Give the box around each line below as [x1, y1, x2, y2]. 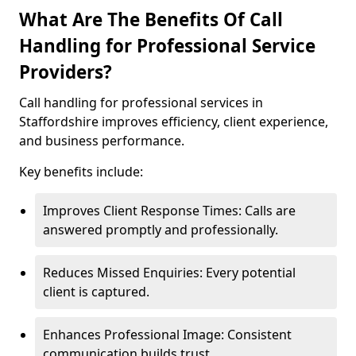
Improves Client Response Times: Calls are [43, 202, 296, 219]
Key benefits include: [19, 163, 143, 180]
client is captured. [43, 283, 149, 300]
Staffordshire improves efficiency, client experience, [19, 113, 328, 130]
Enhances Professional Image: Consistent [43, 326, 292, 343]
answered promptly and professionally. [43, 221, 278, 238]
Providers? [19, 60, 112, 84]
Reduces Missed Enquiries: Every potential [43, 264, 296, 281]
